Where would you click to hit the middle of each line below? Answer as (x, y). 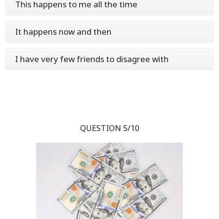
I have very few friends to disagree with (92, 59)
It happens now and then (63, 32)
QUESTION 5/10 (109, 128)
